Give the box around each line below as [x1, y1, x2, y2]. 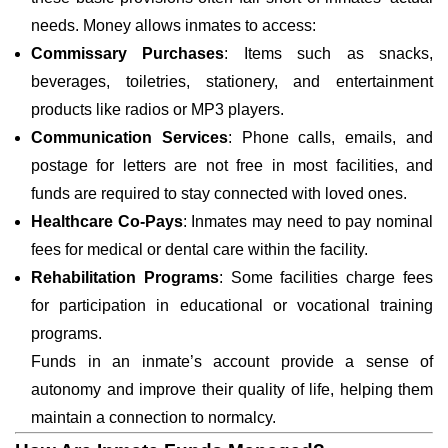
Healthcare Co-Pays [31, 213, 183, 230]
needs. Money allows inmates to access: [31, 17, 316, 34]
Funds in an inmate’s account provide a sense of [31, 353, 433, 370]
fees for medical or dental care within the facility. [31, 241, 368, 258]
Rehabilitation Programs [31, 269, 219, 286]
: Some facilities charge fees [218, 269, 434, 286]
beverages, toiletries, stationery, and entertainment [31, 73, 433, 90]
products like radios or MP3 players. [31, 101, 284, 118]
